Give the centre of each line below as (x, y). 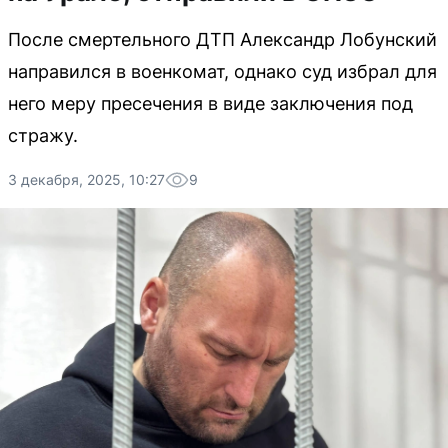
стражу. (43, 135)
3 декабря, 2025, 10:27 (86, 179)
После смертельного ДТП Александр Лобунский (222, 39)
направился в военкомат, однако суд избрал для (222, 71)
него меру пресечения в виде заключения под (210, 103)
